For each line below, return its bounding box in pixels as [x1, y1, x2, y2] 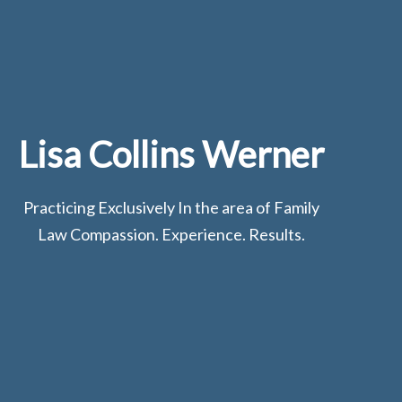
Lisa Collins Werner [19, 133, 325, 177]
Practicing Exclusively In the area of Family [23, 197, 320, 218]
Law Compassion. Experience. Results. [38, 224, 306, 245]
